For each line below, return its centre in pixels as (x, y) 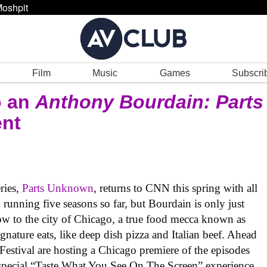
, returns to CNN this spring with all (176, 188)
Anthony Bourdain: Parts (149, 102)
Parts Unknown (58, 188)
